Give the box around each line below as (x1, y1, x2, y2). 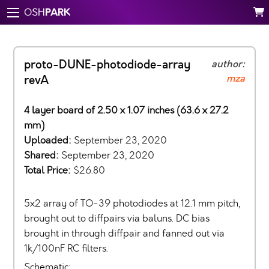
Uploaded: (24, 134, 74, 147)
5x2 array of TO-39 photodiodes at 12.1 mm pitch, (24, 197, 240, 210)
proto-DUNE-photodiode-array (24, 57, 190, 73)
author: (211, 58, 245, 71)
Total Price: (24, 164, 73, 177)
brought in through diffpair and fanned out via (24, 227, 225, 240)
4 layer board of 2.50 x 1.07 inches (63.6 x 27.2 (24, 104, 229, 116)
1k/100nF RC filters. (24, 242, 108, 255)
